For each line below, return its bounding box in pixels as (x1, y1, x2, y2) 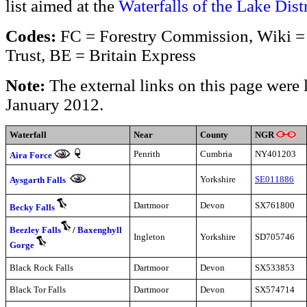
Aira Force (10, 150, 52, 161)
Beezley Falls (10, 225, 61, 236)
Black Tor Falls (10, 284, 66, 295)
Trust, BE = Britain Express (5, 46, 196, 65)
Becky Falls (10, 202, 55, 213)
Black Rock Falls (10, 262, 73, 273)
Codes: (5, 27, 56, 46)
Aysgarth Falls (10, 175, 66, 186)
